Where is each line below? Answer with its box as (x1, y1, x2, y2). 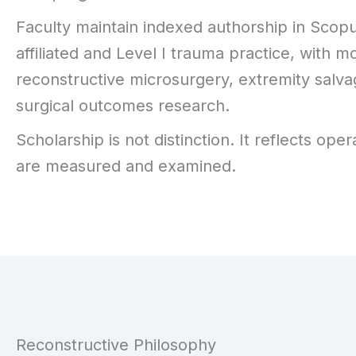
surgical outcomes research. (16, 96, 230, 115)
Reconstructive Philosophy (16, 335, 216, 354)
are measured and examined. (16, 157, 236, 176)
